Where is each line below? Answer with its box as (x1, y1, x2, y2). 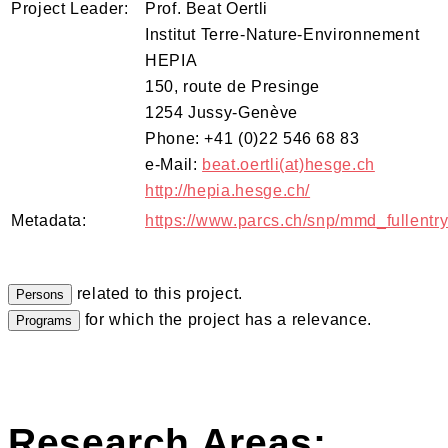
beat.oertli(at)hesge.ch (202, 155, 375, 173)
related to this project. (72, 284, 243, 302)
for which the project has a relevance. (80, 310, 372, 328)
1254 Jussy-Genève (145, 103, 298, 121)
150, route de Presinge (145, 77, 321, 95)
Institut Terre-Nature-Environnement (145, 25, 420, 43)
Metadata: (11, 211, 87, 229)
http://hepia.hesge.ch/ (145, 181, 311, 199)
